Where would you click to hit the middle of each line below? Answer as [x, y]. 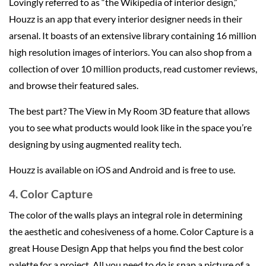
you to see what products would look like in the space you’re [130, 127]
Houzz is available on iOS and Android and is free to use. [122, 169]
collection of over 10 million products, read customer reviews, [133, 68]
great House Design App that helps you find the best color [126, 248]
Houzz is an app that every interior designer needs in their [126, 18]
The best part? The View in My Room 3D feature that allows [129, 110]
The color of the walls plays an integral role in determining [126, 215]
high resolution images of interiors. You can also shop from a [130, 52]
